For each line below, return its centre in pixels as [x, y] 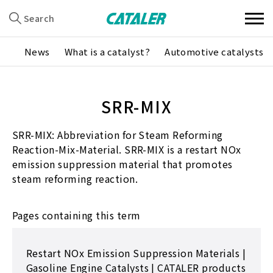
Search [39, 18]
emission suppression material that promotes [122, 164]
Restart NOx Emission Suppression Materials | [136, 253]
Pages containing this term [76, 215]
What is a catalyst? [107, 51]
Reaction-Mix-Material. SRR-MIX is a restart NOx [127, 149]
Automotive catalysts [214, 51]
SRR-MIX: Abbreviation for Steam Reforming [118, 135]
